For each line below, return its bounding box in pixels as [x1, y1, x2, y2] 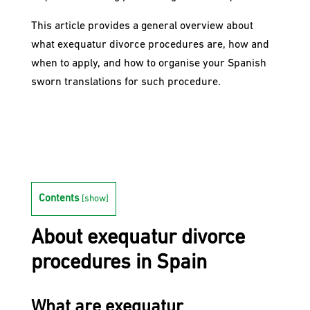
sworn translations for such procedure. [30, 77, 221, 89]
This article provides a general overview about [30, 21, 253, 33]
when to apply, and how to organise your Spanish [30, 58, 266, 70]
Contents [38, 194, 79, 205]
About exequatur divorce [30, 228, 245, 250]
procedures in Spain [30, 253, 207, 275]
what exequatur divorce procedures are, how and [30, 39, 269, 51]
